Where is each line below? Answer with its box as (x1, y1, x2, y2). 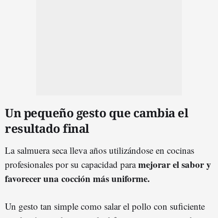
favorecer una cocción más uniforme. (5, 172, 150, 185)
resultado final (5, 120, 89, 137)
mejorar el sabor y (138, 158, 211, 171)
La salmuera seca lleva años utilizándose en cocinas (5, 144, 194, 157)
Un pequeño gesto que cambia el (5, 105, 188, 121)
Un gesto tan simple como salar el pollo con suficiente (5, 200, 205, 213)
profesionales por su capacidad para (5, 158, 138, 171)
